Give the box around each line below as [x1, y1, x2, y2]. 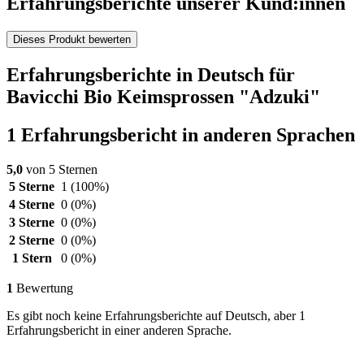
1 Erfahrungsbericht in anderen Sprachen [6, 124, 355, 146]
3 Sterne [9, 215, 54, 230]
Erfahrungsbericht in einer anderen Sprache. [6, 323, 232, 338]
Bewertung [13, 281, 73, 296]
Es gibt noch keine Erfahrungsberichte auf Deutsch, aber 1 [6, 309, 305, 323]
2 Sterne [9, 233, 54, 248]
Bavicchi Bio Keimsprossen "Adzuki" [6, 86, 320, 108]
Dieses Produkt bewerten [13, 33, 131, 46]
